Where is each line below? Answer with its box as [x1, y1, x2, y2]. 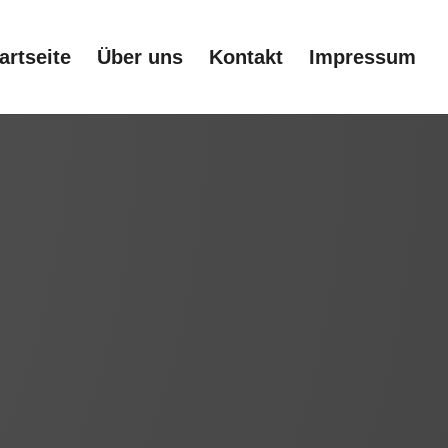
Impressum [309, 46, 416, 68]
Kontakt [209, 46, 283, 68]
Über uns [97, 46, 183, 68]
